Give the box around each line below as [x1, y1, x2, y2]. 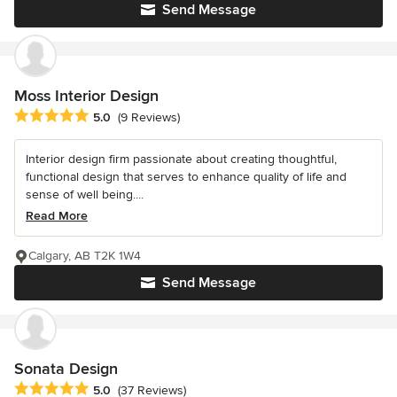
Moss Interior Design [14, 85, 159, 105]
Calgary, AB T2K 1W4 [28, 247, 141, 263]
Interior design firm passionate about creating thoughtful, [26, 151, 337, 167]
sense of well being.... [26, 186, 144, 202]
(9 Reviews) [118, 109, 180, 125]
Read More [26, 207, 88, 223]
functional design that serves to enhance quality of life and [26, 168, 346, 184]
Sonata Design [14, 358, 118, 378]
